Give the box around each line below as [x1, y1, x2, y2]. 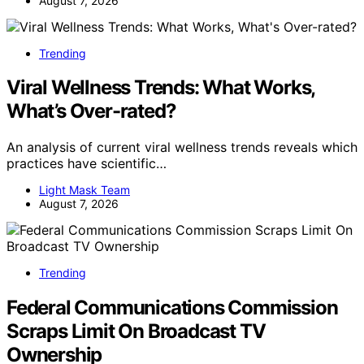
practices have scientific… [6, 155, 167, 172]
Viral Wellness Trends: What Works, [6, 76, 315, 100]
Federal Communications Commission [6, 296, 338, 320]
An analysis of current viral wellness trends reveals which [6, 139, 357, 156]
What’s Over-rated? [6, 99, 176, 123]
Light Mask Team [39, 183, 130, 197]
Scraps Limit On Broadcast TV [6, 319, 266, 344]
